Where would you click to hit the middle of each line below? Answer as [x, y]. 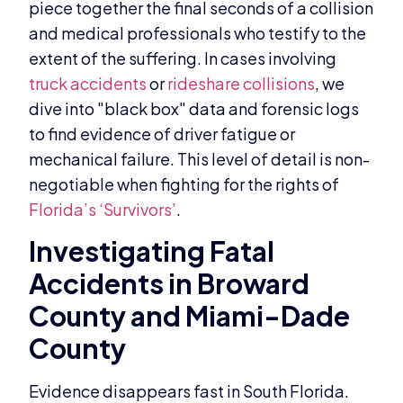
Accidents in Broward [170, 284]
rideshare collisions [242, 84]
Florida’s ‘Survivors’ [103, 210]
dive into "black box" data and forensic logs [194, 109]
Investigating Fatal [152, 251]
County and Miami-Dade [190, 316]
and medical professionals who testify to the [198, 33]
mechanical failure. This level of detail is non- [200, 159]
